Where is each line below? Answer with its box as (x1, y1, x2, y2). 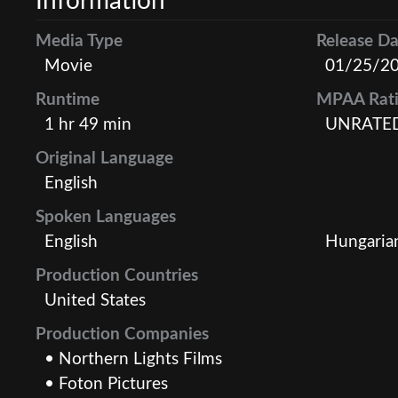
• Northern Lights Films (44, 350, 222, 368)
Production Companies (36, 325, 209, 343)
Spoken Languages (36, 208, 176, 226)
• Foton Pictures (44, 375, 168, 393)
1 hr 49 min (44, 115, 131, 133)
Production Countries (36, 267, 198, 284)
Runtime (36, 91, 99, 108)
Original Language (36, 149, 173, 167)
